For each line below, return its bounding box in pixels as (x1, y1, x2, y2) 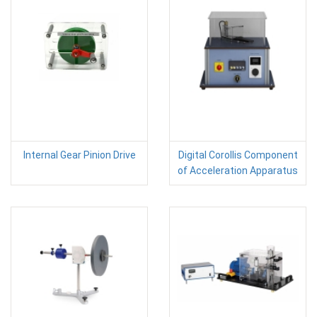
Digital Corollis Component (178, 149, 298, 161)
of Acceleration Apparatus (178, 164, 298, 176)
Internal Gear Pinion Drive (23, 149, 136, 161)
